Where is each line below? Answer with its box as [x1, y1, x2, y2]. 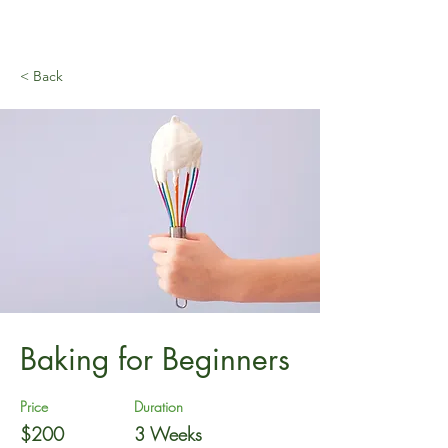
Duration [134, 397, 183, 416]
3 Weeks [134, 422, 202, 446]
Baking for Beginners [20, 339, 290, 379]
